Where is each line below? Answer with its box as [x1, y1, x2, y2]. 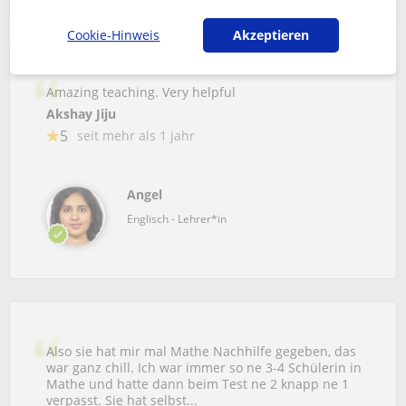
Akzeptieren [232, 25, 309, 43]
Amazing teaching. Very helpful [46, 83, 236, 101]
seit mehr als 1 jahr [77, 127, 195, 144]
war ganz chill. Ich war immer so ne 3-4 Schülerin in [46, 359, 362, 376]
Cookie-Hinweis [67, 25, 160, 43]
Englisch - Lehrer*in [127, 211, 227, 227]
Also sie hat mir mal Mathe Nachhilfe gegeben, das [46, 343, 356, 360]
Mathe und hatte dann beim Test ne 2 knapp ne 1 [46, 375, 349, 392]
